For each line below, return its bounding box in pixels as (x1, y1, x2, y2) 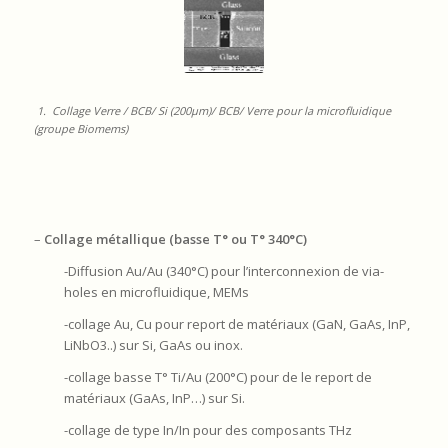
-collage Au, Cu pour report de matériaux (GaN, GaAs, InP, (63, 314, 410, 333)
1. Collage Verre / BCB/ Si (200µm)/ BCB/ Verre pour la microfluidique (33, 103, 391, 119)
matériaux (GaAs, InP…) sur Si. (63, 388, 245, 407)
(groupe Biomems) (33, 121, 128, 137)
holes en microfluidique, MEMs (63, 282, 249, 301)
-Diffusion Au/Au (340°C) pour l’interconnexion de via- (63, 261, 384, 280)
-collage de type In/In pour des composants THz (63, 420, 352, 439)
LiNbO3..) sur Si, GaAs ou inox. (63, 335, 243, 354)
